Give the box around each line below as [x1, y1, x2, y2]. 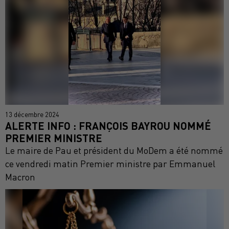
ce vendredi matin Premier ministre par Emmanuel [5, 158, 215, 169]
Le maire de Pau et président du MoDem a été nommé [5, 145, 223, 156]
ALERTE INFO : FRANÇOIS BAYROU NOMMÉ [5, 119, 211, 132]
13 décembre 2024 [5, 110, 59, 119]
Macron [5, 171, 35, 182]
